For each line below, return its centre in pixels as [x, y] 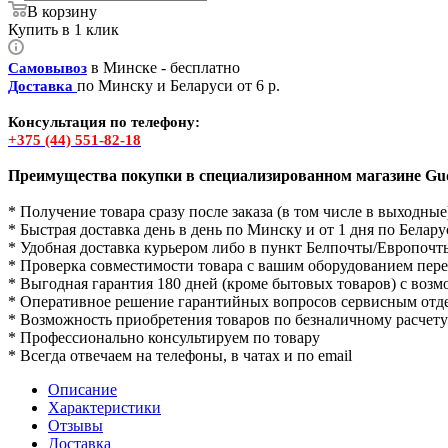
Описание [82, 389]
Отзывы [75, 425]
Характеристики [104, 407]
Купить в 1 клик [63, 29]
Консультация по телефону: [104, 121]
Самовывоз [47, 67]
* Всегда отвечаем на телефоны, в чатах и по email [180, 355]
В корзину [62, 11]
